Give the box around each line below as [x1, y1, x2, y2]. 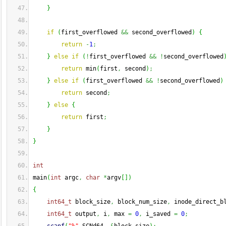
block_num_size [114, 198, 167, 205]
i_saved [142, 210, 174, 217]
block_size [72, 198, 110, 205]
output [72, 210, 96, 217]
